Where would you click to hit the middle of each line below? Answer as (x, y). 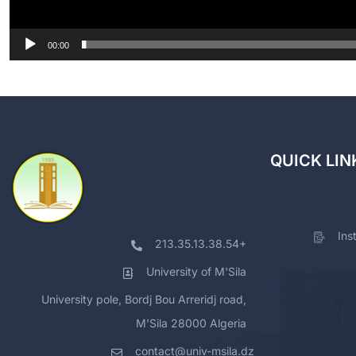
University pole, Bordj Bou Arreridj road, (144, 300)
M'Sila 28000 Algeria (191, 323)
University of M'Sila (196, 272)
